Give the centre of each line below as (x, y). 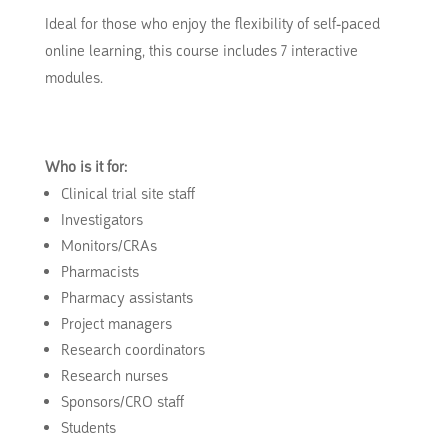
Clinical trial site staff (127, 194)
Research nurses (114, 376)
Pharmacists (99, 272)
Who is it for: (85, 167)
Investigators (101, 220)
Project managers (116, 324)
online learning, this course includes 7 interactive (201, 51)
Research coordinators (132, 350)
